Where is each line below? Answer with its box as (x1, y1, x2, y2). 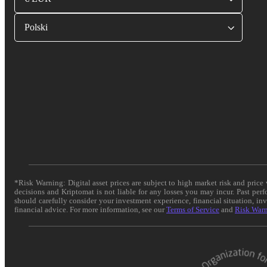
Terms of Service (166, 204, 219, 214)
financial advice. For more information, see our (14, 204, 166, 214)
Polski (24, 22, 48, 32)
